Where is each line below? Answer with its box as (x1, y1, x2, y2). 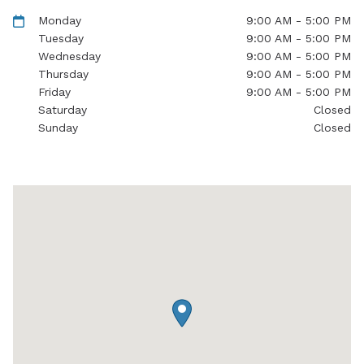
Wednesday (38, 50, 102, 63)
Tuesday (38, 32, 84, 45)
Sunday (38, 121, 79, 135)
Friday (38, 85, 71, 99)
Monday (38, 14, 82, 28)
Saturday (38, 103, 88, 117)
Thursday (38, 67, 89, 81)
